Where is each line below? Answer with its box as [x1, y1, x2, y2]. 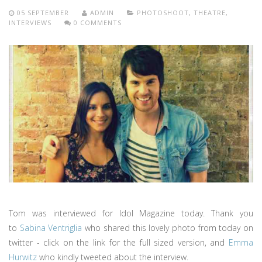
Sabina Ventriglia [19, 222, 82, 233]
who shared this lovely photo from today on [82, 222, 254, 233]
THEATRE [194, 8, 226, 17]
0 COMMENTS [71, 18, 122, 27]
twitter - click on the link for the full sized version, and [9, 237, 229, 248]
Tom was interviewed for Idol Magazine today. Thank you [9, 208, 253, 219]
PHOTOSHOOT [137, 8, 189, 17]
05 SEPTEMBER [15, 8, 71, 17]
